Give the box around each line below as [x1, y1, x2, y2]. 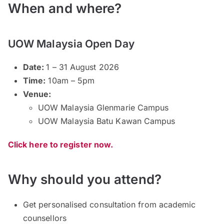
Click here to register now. [8, 139, 113, 150]
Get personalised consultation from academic [23, 199, 196, 210]
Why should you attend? [8, 171, 161, 187]
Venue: [23, 89, 51, 99]
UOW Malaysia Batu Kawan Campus [38, 116, 175, 126]
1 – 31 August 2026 [46, 62, 119, 72]
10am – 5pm [45, 75, 95, 86]
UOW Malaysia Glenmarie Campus [38, 102, 169, 113]
